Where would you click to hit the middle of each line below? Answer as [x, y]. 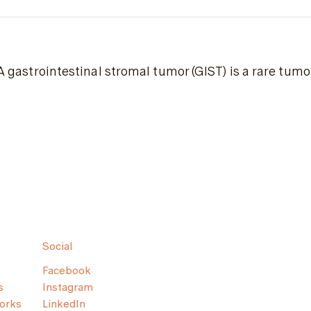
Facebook [67, 270]
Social [57, 246]
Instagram [68, 287]
